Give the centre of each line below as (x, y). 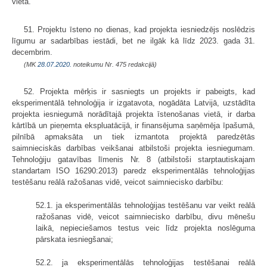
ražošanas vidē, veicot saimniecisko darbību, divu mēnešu (145, 217)
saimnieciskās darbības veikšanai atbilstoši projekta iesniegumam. (133, 148)
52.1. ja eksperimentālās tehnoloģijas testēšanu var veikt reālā (145, 206)
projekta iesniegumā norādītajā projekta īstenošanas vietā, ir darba (133, 114)
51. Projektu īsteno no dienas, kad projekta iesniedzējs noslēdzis (139, 30)
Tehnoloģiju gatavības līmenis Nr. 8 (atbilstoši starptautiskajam (133, 160)
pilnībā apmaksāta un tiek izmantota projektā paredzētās (133, 137)
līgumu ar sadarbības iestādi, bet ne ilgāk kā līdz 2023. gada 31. (133, 41)
